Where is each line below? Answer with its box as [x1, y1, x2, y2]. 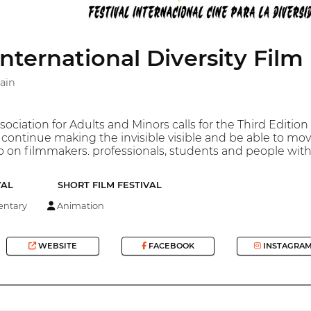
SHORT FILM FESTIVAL [57, 180, 162, 191]
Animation [55, 199, 105, 211]
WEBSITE [36, 241, 78, 251]
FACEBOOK [146, 241, 194, 251]
